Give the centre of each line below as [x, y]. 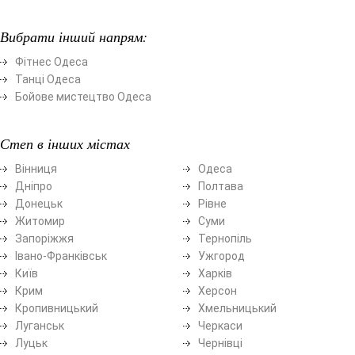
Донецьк [39, 203]
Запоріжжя [44, 238]
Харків [215, 273]
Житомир [40, 221]
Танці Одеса [48, 79]
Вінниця [36, 168]
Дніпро [34, 186]
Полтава [221, 186]
